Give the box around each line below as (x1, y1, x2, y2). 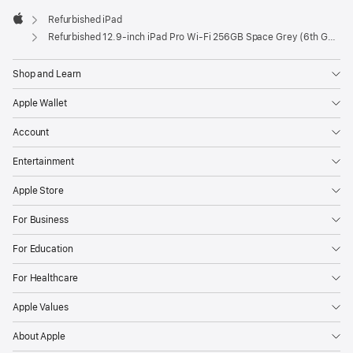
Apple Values (13, 301, 69, 313)
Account (13, 126, 50, 138)
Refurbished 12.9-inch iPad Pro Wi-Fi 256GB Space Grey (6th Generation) (47, 31, 328, 43)
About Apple (13, 330, 65, 342)
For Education (13, 243, 73, 255)
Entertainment (13, 155, 74, 167)
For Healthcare (13, 272, 79, 284)
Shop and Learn (13, 68, 82, 80)
